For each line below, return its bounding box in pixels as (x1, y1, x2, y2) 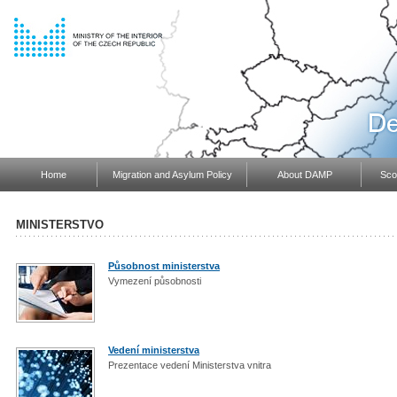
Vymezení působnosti (108, 276, 204, 286)
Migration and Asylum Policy (113, 169, 232, 180)
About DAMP (276, 169, 332, 180)
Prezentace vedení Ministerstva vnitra (108, 359, 274, 370)
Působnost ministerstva (108, 261, 220, 271)
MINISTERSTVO (16, 218, 104, 231)
